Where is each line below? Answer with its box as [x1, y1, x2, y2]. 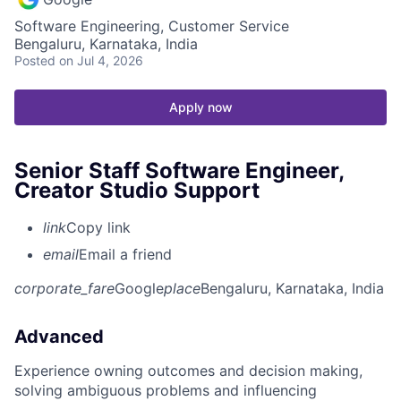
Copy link [66, 218, 131, 237]
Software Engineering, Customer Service [14, 16, 289, 35]
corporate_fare [14, 279, 115, 298]
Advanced [14, 326, 104, 348]
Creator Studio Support [14, 176, 260, 203]
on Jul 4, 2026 [59, 52, 143, 68]
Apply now [168, 98, 233, 115]
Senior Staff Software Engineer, [14, 157, 344, 183]
